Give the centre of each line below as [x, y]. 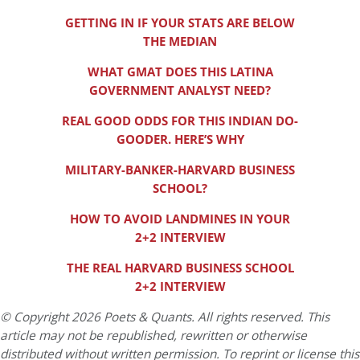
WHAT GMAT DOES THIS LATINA [180, 72]
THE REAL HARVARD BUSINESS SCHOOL [180, 268]
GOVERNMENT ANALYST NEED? [180, 90]
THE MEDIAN [180, 41]
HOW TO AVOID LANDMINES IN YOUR [180, 219]
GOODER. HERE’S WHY [180, 139]
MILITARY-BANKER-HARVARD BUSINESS [180, 170]
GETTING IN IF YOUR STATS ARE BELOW [180, 23]
